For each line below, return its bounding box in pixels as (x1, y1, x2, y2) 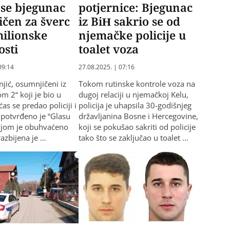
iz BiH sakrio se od (78, 13, 180, 29)
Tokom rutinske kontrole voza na (78, 78, 195, 89)
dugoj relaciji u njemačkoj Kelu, (78, 89, 188, 100)
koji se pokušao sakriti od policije (78, 121, 196, 132)
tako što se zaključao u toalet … (78, 132, 188, 143)
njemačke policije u (78, 27, 186, 43)
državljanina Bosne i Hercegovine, (78, 110, 198, 121)
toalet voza (78, 41, 139, 56)
